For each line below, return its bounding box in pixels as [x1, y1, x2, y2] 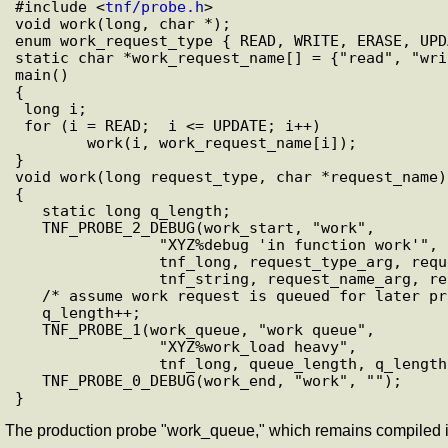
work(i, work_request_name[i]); [15, 133, 87, 151]
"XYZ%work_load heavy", [15, 337, 159, 355]
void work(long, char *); [15, 14, 231, 32]
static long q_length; [15, 201, 42, 219]
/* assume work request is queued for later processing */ [15, 286, 42, 304]
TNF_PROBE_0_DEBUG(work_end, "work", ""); [15, 371, 42, 389]
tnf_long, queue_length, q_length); [15, 354, 159, 372]
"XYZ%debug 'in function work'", [15, 235, 159, 253]
